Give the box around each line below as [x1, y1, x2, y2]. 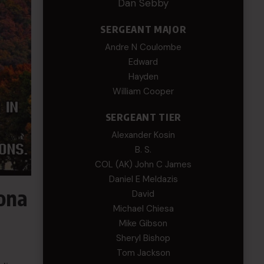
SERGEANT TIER [105, 111, 181, 123]
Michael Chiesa [113, 203, 174, 214]
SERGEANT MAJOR [100, 24, 187, 35]
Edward [128, 56, 159, 68]
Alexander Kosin [111, 129, 176, 141]
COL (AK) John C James [95, 159, 192, 170]
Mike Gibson [119, 217, 168, 229]
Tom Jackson [116, 247, 170, 259]
